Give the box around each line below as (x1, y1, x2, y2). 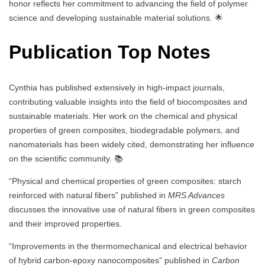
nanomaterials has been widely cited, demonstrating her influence (9, 139, 254, 149)
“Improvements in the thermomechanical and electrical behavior (9, 241, 247, 251)
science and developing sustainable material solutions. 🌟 (9, 12, 223, 22)
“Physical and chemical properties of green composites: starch (9, 176, 241, 186)
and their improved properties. (9, 218, 122, 228)
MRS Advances (168, 190, 225, 200)
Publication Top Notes (9, 41, 211, 63)
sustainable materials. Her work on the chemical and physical (9, 111, 237, 121)
